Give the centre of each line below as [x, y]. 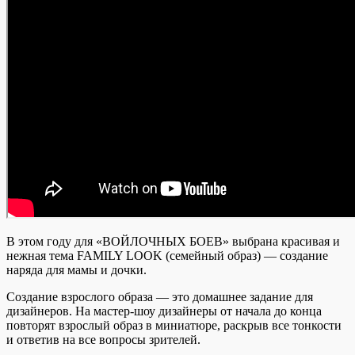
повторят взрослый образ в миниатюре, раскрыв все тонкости [174, 325]
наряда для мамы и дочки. [76, 269]
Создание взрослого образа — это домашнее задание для [160, 296]
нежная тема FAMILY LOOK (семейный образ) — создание [167, 255]
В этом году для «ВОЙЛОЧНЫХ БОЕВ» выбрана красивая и [173, 241]
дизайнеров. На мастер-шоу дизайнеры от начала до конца [164, 311]
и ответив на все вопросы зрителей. [103, 339]
